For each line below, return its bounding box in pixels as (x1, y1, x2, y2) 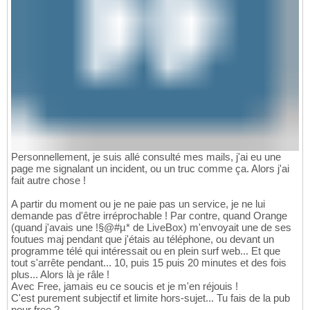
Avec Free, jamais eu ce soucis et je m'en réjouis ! (11, 280, 238, 292)
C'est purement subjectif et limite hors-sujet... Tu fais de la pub (11, 291, 290, 304)
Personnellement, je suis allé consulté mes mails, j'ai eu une (11, 150, 281, 163)
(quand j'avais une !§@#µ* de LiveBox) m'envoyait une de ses (11, 221, 291, 233)
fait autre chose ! (11, 174, 86, 186)
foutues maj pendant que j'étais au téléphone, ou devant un (11, 232, 274, 245)
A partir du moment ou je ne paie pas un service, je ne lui (11, 197, 265, 210)
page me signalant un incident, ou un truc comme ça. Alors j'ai (11, 162, 289, 174)
